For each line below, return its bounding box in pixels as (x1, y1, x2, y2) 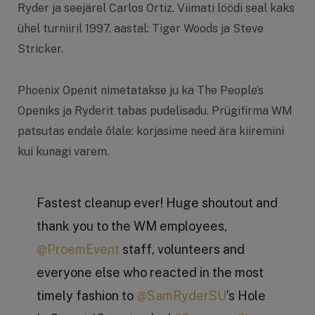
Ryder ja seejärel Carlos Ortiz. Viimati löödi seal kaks (18, 1, 295, 15)
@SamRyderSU (136, 288, 226, 304)
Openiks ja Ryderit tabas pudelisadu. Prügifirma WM (18, 103, 292, 117)
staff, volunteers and (119, 242, 245, 257)
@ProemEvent (36, 242, 120, 257)
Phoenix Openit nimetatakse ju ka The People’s (18, 83, 264, 97)
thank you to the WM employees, (36, 219, 227, 234)
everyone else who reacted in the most (36, 265, 264, 281)
